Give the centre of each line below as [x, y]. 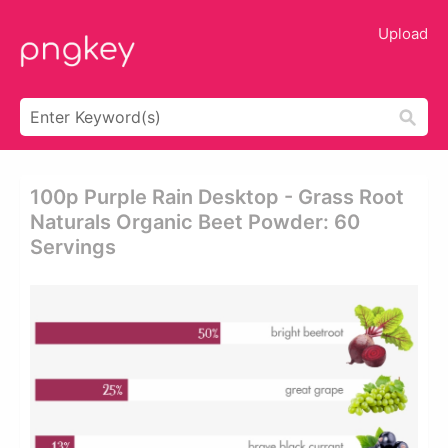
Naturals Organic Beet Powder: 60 [195, 222]
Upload [403, 33]
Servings [73, 247]
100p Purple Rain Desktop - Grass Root [217, 197]
